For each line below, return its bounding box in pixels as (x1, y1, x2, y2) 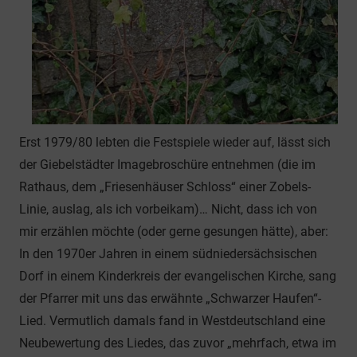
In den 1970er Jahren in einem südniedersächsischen (19, 245, 317, 261)
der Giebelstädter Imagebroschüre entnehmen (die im (19, 156, 316, 172)
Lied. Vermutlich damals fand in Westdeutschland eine (19, 312, 325, 328)
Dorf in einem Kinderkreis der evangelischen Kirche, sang (19, 268, 336, 284)
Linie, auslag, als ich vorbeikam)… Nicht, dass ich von (19, 201, 317, 217)
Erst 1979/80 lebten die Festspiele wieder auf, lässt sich (19, 134, 331, 150)
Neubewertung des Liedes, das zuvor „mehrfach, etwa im (19, 335, 336, 351)
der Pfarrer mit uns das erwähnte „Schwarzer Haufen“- (19, 290, 321, 306)
